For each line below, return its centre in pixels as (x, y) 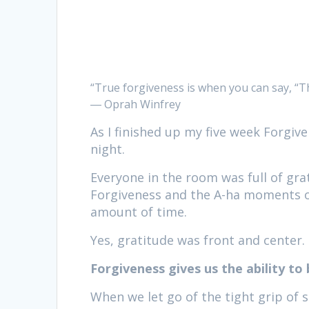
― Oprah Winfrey (136, 104)
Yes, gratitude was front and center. (198, 240)
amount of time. (139, 212)
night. (108, 149)
